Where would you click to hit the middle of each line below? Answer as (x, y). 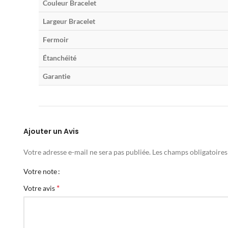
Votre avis (40, 188)
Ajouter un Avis (51, 132)
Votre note (40, 172)
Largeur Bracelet (69, 21)
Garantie (56, 76)
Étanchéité (60, 58)
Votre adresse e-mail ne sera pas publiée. (87, 152)
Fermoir (56, 40)
